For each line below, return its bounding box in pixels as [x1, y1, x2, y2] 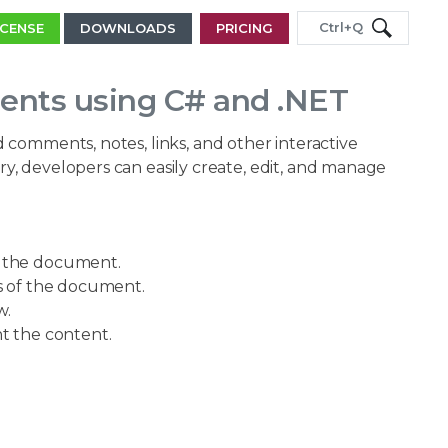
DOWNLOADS [80, 19, 176, 36]
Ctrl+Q [319, 18, 363, 35]
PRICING [216, 19, 273, 36]
